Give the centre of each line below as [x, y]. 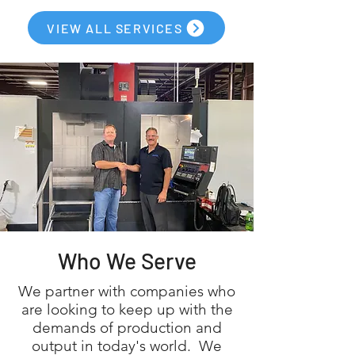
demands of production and [127, 328]
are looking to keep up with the [127, 309]
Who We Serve [127, 261]
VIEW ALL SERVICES [115, 28]
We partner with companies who [127, 291]
